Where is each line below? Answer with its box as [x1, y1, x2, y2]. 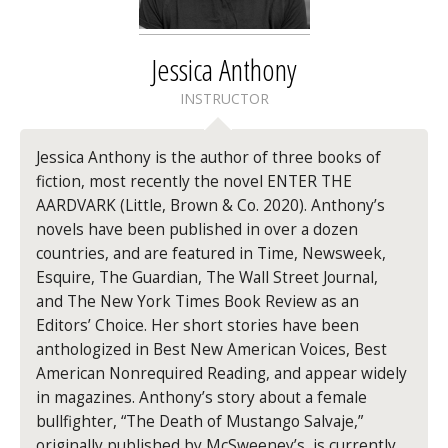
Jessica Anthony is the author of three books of [36, 146, 382, 168]
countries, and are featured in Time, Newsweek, [36, 242, 387, 264]
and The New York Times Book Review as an [36, 290, 360, 312]
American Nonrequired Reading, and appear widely [36, 362, 408, 384]
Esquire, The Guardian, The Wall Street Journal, [36, 266, 379, 288]
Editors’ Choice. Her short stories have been [36, 314, 360, 336]
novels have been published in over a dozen [36, 218, 359, 240]
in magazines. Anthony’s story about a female [36, 386, 368, 408]
